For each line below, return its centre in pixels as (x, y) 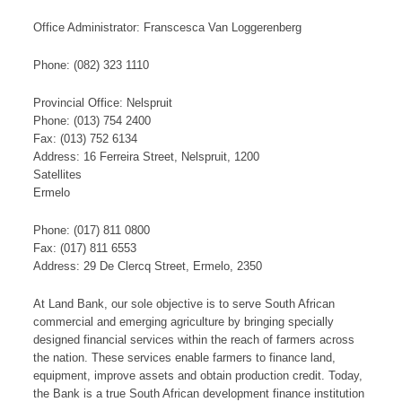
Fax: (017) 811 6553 (85, 249)
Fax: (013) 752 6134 (85, 139)
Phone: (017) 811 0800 (92, 231)
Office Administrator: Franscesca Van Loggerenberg (167, 28)
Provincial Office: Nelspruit (103, 103)
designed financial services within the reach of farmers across (194, 340)
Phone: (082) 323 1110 (91, 66)
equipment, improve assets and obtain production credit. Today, (198, 376)
